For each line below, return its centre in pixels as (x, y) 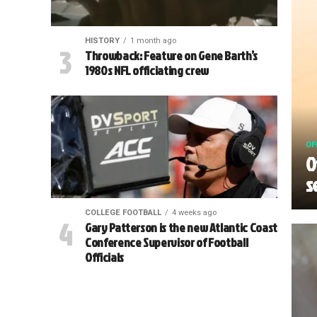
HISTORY (102, 41)
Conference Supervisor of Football (166, 242)
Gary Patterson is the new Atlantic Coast (181, 227)
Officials (104, 257)
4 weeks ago (194, 213)
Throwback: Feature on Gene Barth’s (171, 56)
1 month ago (153, 41)
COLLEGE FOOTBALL (123, 213)
